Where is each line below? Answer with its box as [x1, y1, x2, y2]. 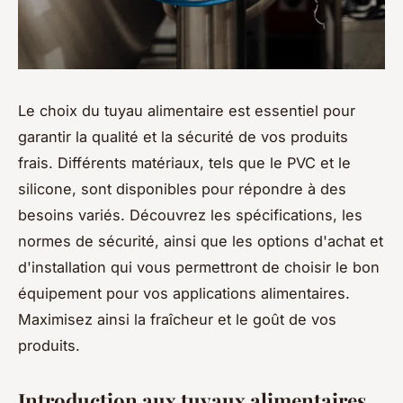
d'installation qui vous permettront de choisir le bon [18, 257, 380, 276]
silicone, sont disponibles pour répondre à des [18, 179, 346, 198]
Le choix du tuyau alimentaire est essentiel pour [18, 101, 355, 120]
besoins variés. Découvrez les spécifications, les [18, 205, 363, 224]
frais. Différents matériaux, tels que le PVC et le [18, 153, 351, 172]
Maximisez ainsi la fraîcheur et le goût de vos [18, 309, 336, 328]
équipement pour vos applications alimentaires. [18, 283, 350, 302]
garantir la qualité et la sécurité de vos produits [18, 127, 348, 146]
